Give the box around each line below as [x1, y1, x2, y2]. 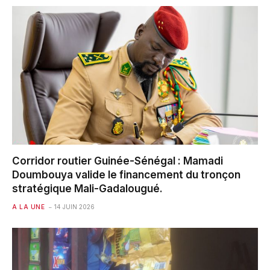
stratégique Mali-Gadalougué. [12, 182, 163, 195]
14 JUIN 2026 [54, 202, 95, 210]
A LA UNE [12, 202, 45, 210]
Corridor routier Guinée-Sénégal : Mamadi [12, 154, 223, 167]
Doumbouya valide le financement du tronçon [12, 168, 240, 181]
